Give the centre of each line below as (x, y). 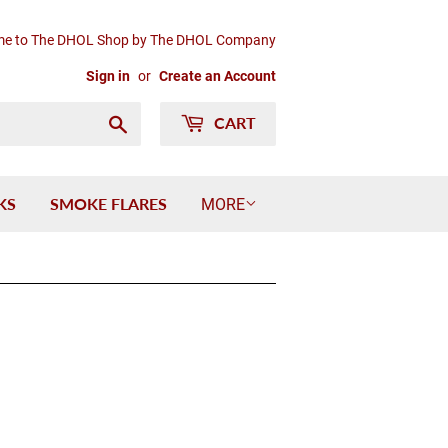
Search (152, 122)
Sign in (108, 76)
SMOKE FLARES (108, 203)
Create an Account (217, 76)
